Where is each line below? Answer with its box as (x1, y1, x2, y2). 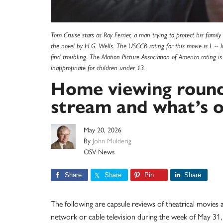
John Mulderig (93, 135, 131, 145)
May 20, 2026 (84, 124, 121, 134)
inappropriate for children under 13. (51, 64, 145, 72)
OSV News (84, 146, 114, 156)
